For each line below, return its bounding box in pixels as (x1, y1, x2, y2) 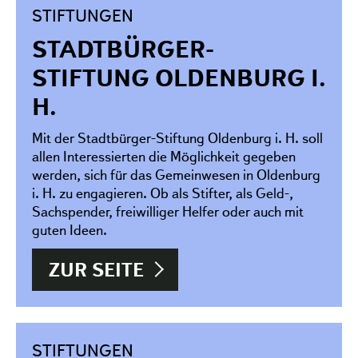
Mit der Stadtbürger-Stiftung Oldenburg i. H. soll (32, 129, 323, 146)
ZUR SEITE (49, 257, 144, 281)
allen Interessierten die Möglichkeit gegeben (32, 147, 296, 165)
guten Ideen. (32, 221, 107, 238)
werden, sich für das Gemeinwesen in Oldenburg (32, 165, 320, 183)
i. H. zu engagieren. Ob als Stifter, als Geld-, (32, 184, 293, 201)
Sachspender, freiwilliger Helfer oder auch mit (32, 202, 304, 220)
